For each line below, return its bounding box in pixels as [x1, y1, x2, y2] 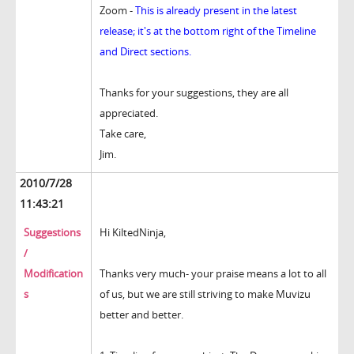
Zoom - [100, 3, 135, 18]
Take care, [100, 126, 146, 141]
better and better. [100, 307, 183, 322]
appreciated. [100, 106, 158, 121]
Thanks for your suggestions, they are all [100, 85, 288, 100]
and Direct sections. [100, 44, 191, 59]
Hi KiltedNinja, [100, 225, 166, 240]
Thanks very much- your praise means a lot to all [100, 266, 326, 281]
